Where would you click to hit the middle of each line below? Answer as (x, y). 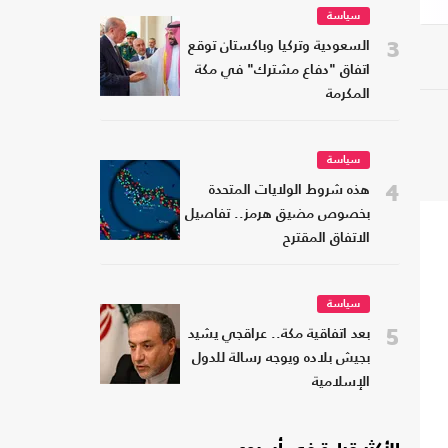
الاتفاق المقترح (326, 239)
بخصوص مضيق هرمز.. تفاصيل (277, 215)
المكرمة (348, 95)
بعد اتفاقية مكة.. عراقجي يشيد (279, 335)
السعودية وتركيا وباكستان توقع (279, 47)
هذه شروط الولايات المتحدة (289, 191)
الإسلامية (341, 383)
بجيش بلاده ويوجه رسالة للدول (281, 359)
